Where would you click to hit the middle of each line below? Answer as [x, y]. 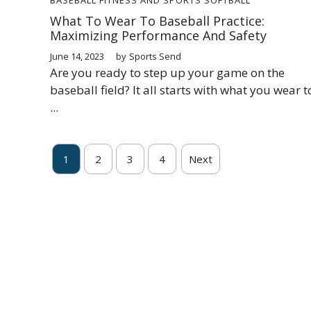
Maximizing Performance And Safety [158, 35]
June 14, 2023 [77, 56]
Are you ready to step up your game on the [167, 72]
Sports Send [155, 56]
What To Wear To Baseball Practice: [157, 20]
